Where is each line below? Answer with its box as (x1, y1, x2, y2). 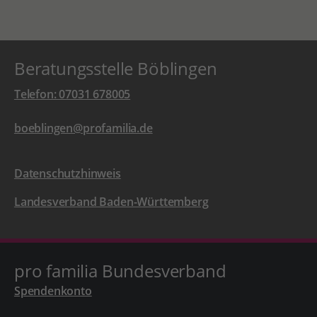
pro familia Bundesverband (13, 259, 226, 283)
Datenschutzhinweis (13, 166, 121, 182)
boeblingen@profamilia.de (13, 120, 153, 137)
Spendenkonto (13, 283, 92, 299)
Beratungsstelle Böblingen (13, 57, 217, 81)
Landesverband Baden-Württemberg (13, 194, 209, 210)
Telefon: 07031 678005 (13, 86, 131, 103)
